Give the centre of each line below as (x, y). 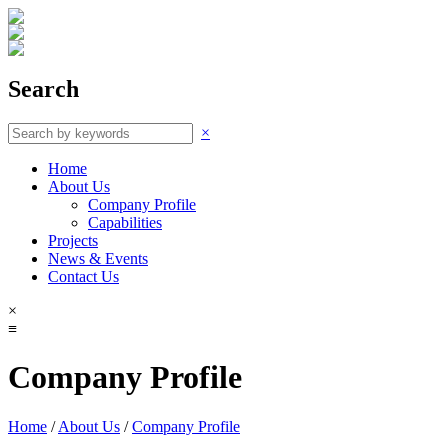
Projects (73, 240)
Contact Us (83, 276)
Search (43, 88)
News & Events (98, 258)
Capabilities (125, 222)
